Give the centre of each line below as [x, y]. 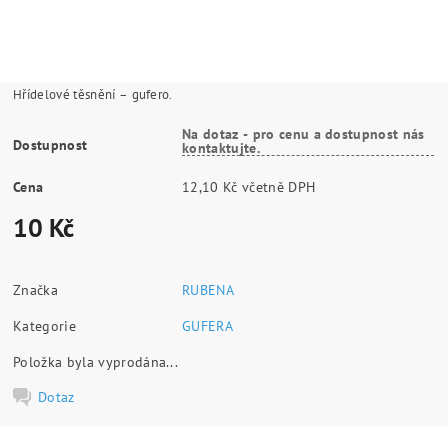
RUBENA [208, 289]
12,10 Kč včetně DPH [279, 186]
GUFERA [208, 325]
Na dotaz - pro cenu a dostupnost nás [303, 133]
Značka [36, 289]
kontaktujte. [221, 147]
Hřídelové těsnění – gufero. [93, 94]
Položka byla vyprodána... [96, 361]
